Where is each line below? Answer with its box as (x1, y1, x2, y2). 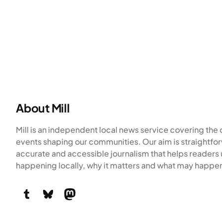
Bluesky (42, 186, 49, 201)
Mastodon (63, 186, 71, 201)
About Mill (16, 101, 70, 115)
